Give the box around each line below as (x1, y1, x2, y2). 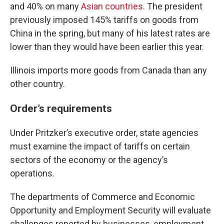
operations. (10, 168, 54, 178)
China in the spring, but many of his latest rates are (10, 28, 210, 38)
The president (145, 1, 202, 11)
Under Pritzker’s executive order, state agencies (10, 127, 198, 138)
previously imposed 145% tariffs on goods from (10, 14, 198, 25)
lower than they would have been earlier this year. (10, 41, 204, 52)
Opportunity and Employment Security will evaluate (10, 205, 211, 215)
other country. (10, 78, 65, 89)
